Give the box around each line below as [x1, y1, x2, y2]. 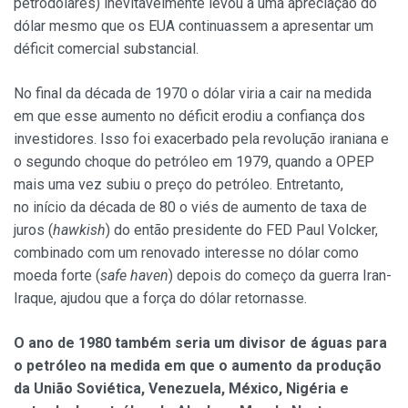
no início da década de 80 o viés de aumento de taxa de [14, 198, 367, 216]
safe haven [100, 266, 168, 284]
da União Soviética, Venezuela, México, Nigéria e [14, 379, 349, 397]
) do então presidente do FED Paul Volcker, [106, 220, 378, 239]
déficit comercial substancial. [14, 39, 199, 57]
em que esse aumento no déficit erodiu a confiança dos [14, 107, 365, 125]
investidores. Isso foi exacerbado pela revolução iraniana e [14, 129, 389, 148]
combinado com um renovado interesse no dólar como [14, 243, 359, 261]
